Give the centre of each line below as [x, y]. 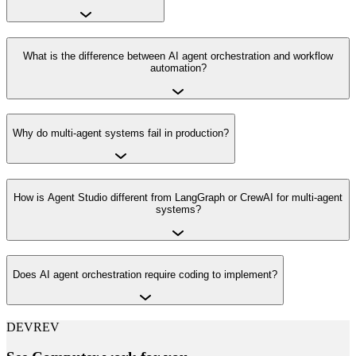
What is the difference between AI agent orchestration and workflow [178, 56]
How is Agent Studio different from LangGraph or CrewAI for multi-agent [178, 198]
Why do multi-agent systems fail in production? [121, 133]
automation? [178, 68]
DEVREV [33, 327]
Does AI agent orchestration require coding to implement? [145, 274]
